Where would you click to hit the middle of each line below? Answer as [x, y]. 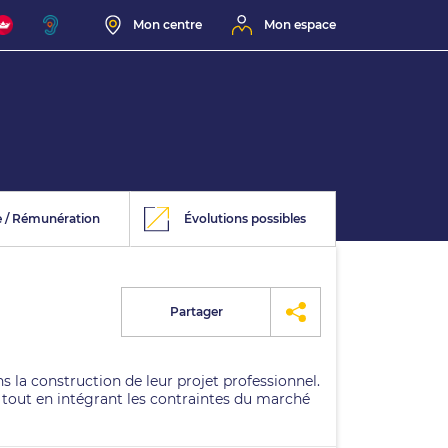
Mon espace [300, 24]
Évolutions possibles [245, 218]
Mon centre [167, 24]
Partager [196, 311]
